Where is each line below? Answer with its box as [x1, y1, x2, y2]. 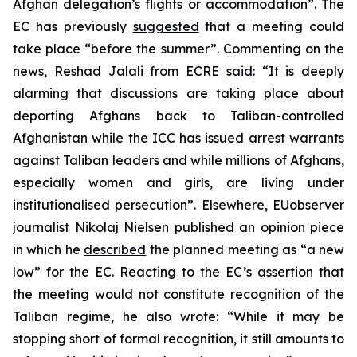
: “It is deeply [252, 63, 344, 79]
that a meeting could [198, 18, 345, 34]
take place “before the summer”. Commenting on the [13, 41, 344, 57]
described [84, 241, 147, 257]
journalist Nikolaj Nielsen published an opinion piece [13, 219, 344, 235]
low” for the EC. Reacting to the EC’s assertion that [13, 264, 344, 280]
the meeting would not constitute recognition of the [13, 286, 344, 302]
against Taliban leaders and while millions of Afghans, [13, 152, 344, 168]
